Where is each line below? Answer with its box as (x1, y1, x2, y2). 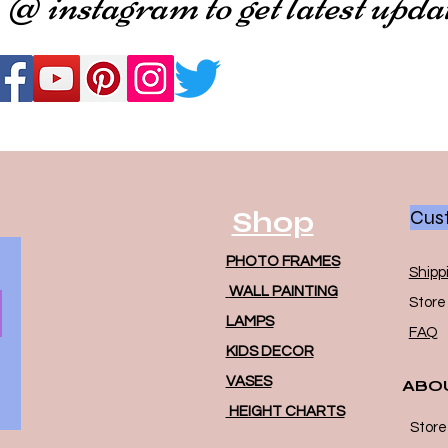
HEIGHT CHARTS (225, 403, 345, 419)
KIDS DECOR (225, 343, 314, 359)
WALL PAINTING (228, 283, 338, 299)
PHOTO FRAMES (225, 253, 340, 269)
